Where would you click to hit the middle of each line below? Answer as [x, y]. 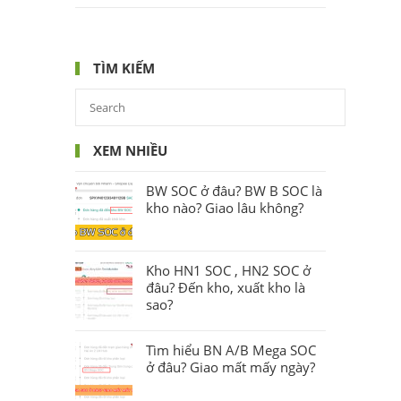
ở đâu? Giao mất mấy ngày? [230, 367]
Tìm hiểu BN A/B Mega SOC [231, 350]
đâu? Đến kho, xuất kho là [226, 287]
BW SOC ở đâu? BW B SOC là [234, 190]
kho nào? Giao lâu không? [225, 207]
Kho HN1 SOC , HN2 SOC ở [228, 270]
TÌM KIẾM [124, 68]
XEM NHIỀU [130, 150]
